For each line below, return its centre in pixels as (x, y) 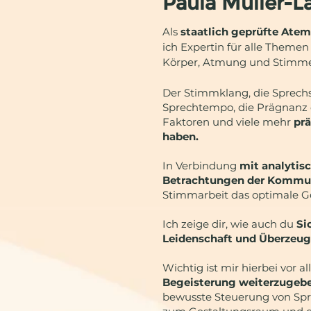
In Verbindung (200, 166)
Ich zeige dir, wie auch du (229, 224)
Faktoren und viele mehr (228, 122)
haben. (180, 136)
